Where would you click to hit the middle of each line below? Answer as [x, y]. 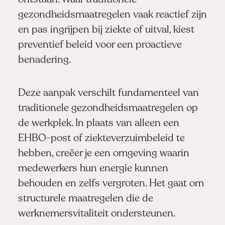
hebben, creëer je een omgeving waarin [103, 154]
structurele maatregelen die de [85, 199]
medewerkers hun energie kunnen [93, 169]
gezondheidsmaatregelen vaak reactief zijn [112, 15]
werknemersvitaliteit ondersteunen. [96, 214]
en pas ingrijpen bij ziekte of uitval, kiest [106, 30]
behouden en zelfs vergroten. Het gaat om [111, 184]
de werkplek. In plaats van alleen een [98, 124]
